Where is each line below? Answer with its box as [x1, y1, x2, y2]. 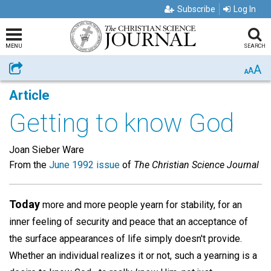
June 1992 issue [49, 159, 120, 171]
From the [9, 159, 49, 171]
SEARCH [243, 43, 266, 49]
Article [9, 88, 50, 103]
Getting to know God [9, 108, 234, 138]
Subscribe [177, 4, 215, 14]
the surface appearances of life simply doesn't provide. [9, 233, 242, 244]
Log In [233, 4, 256, 14]
